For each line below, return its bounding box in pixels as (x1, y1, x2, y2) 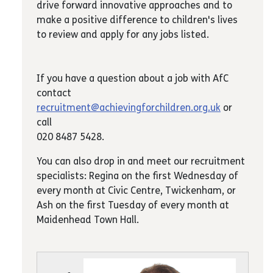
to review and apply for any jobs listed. (37, 29, 209, 41)
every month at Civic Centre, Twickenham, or (37, 185, 236, 197)
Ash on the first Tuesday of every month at (37, 199, 229, 211)
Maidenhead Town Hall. (37, 214, 139, 226)
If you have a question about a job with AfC (37, 73, 229, 85)
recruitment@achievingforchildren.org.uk (37, 102, 221, 114)
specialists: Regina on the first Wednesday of (37, 170, 238, 182)
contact (37, 87, 71, 99)
